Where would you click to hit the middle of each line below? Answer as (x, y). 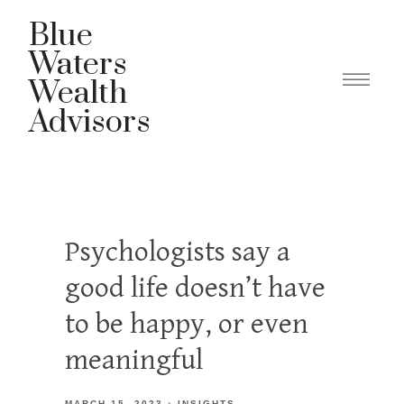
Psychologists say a (178, 252)
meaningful (134, 360)
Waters (78, 65)
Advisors (90, 123)
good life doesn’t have (195, 288)
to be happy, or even (187, 324)
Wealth (78, 94)
